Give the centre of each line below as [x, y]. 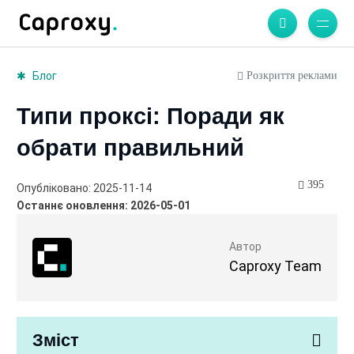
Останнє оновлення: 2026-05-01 [103, 206]
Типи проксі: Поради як [150, 117]
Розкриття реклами [291, 75]
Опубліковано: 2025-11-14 [84, 188]
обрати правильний [130, 148]
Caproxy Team [276, 266]
